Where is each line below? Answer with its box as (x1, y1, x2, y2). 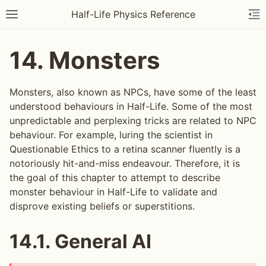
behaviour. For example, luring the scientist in (9, 129, 213, 141)
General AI (55, 230, 151, 253)
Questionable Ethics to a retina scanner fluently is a (9, 143, 240, 155)
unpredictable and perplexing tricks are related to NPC (9, 115, 256, 126)
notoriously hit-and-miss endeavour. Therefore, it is (9, 157, 240, 169)
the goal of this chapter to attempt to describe (9, 172, 220, 183)
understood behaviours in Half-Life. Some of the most (9, 100, 252, 112)
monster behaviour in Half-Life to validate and (9, 186, 217, 198)
